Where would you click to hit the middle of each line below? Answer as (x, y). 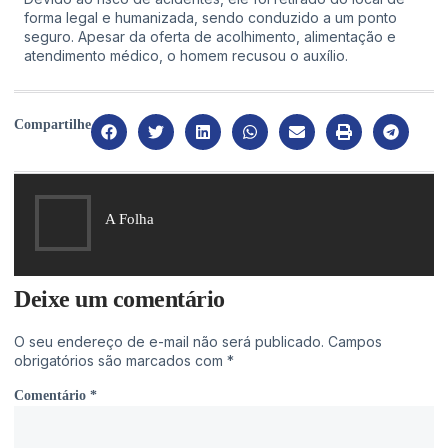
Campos (355, 341)
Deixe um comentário (119, 298)
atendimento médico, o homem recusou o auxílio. (186, 56)
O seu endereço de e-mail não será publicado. (169, 341)
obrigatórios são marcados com (120, 360)
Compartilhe (52, 124)
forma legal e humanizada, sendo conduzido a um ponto (210, 18)
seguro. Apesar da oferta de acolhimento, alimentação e (210, 37)
